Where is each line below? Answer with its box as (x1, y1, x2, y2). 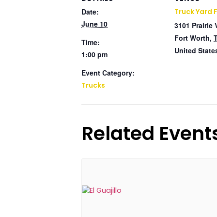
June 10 (81, 19, 108, 29)
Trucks (81, 80, 105, 90)
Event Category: (81, 68, 135, 77)
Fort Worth (174, 33, 210, 43)
